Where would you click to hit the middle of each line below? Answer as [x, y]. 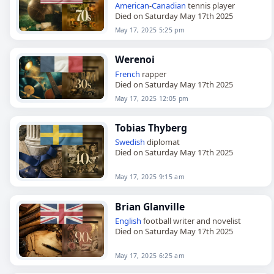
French [127, 74]
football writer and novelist [191, 221]
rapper [153, 74]
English [128, 221]
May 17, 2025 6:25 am [150, 256]
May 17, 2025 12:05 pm [152, 98]
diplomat [162, 142]
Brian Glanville [150, 206]
